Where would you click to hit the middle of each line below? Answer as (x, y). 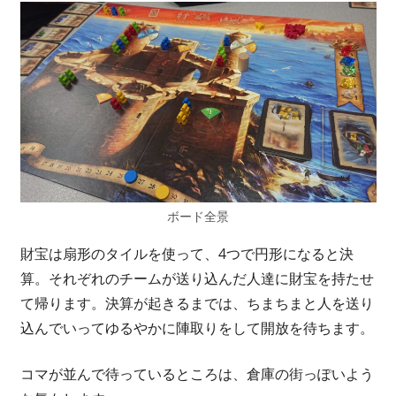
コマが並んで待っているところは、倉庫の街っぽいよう (197, 374)
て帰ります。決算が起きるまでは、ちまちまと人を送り (197, 304)
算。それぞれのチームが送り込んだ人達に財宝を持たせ (197, 279)
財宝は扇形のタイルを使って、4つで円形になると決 (187, 254)
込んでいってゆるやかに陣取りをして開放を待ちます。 (197, 328)
